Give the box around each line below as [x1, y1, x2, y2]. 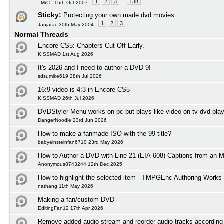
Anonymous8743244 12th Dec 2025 [38, 161, 122, 167]
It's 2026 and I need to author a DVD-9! [38, 64, 151, 71]
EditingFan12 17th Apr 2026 [38, 205, 103, 211]
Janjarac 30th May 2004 [38, 22, 94, 27]
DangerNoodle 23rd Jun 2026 [38, 117, 107, 123]
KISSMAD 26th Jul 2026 [38, 95, 94, 101]
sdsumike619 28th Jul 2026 [38, 73, 102, 79]
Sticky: [38, 11, 61, 19]
